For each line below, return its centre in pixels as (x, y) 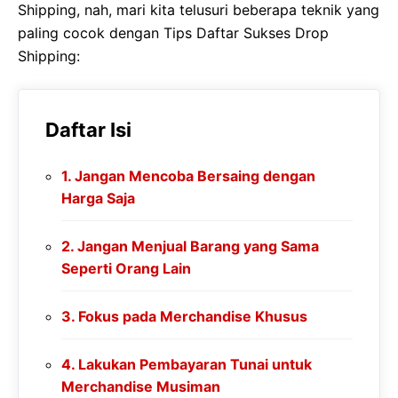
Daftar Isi (88, 130)
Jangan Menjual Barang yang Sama (199, 247)
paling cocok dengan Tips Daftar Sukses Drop (173, 33)
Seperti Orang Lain (126, 269)
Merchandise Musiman (141, 387)
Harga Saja (98, 199)
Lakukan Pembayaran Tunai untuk (195, 365)
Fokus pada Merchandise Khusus (193, 317)
